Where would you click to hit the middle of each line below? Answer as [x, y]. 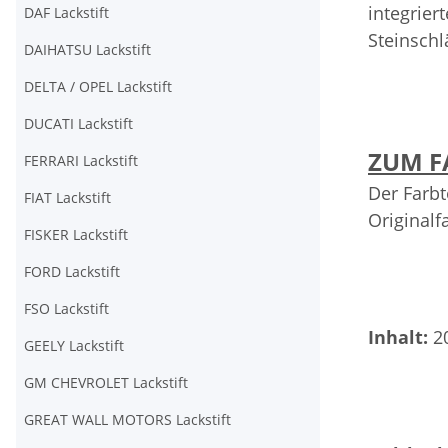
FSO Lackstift [66, 308]
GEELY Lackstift [74, 345]
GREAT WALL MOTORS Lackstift [127, 419]
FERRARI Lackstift [81, 160]
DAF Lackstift [66, 12]
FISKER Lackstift [76, 234]
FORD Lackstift [72, 271]
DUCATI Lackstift [78, 123]
